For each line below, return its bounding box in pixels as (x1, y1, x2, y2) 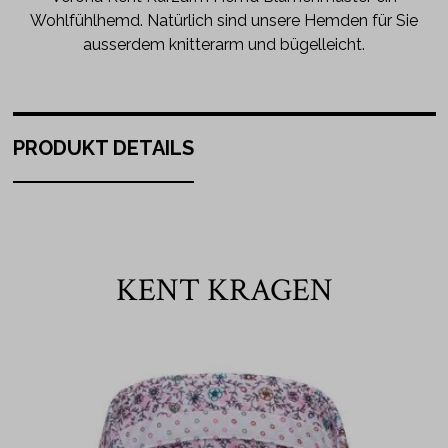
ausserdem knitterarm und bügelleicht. (83, 34, 365, 54)
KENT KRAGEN (115, 269, 333, 311)
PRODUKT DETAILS (12, 135, 194, 160)
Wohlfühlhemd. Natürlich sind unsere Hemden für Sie (30, 10, 418, 30)
